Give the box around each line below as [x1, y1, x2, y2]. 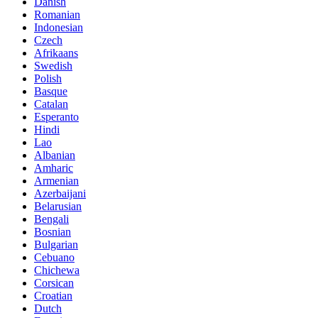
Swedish [34, 60, 72, 72]
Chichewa [34, 264, 79, 277]
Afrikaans [34, 47, 78, 60]
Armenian [34, 175, 79, 187]
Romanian [34, 9, 80, 21]
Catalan [34, 98, 68, 111]
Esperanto [34, 111, 79, 124]
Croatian [34, 290, 72, 302]
